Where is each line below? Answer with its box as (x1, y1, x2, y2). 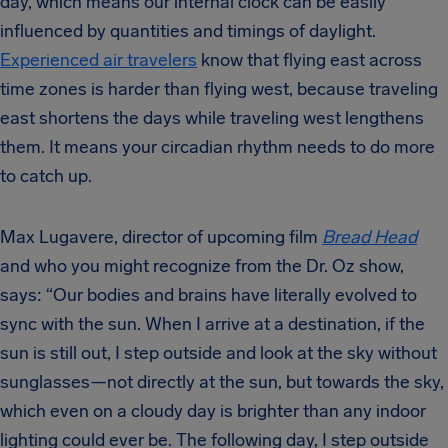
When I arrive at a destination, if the (145, 313, 425, 335)
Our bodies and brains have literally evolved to (53, 284, 417, 306)
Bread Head (322, 226, 417, 248)
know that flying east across (197, 49, 422, 71)
